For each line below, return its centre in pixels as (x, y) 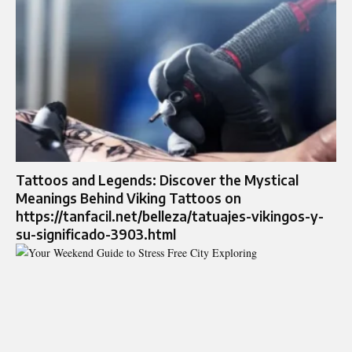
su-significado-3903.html (96, 235)
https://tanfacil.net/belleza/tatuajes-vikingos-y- (170, 216)
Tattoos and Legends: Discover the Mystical (157, 180)
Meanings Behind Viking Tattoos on (128, 198)
